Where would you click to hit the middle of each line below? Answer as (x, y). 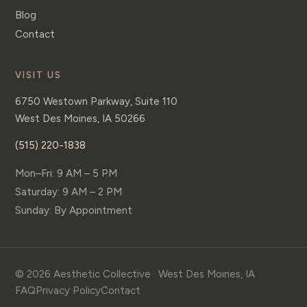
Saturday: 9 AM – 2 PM (69, 192)
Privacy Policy (68, 291)
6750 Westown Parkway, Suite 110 (96, 101)
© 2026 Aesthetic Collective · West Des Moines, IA (135, 274)
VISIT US (38, 75)
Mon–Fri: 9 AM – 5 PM (66, 173)
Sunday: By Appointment (74, 210)
